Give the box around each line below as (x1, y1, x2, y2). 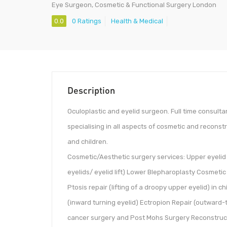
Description (67, 85, 115, 96)
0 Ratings (72, 17, 101, 25)
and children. (67, 138, 108, 145)
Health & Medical (111, 17, 163, 25)
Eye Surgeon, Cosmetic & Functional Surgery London (52, 1, 216, 9)
